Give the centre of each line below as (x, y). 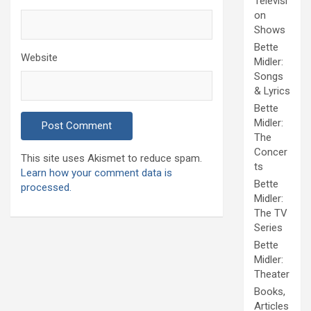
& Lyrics (272, 91)
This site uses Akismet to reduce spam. (111, 158)
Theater (272, 275)
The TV (271, 213)
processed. (46, 187)
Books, (270, 292)
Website (39, 57)
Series (268, 228)
